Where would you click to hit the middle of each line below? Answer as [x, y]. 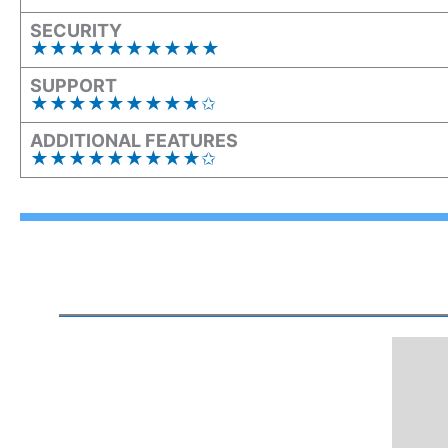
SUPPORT [73, 85]
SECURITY [76, 30]
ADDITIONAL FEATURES [134, 140]
